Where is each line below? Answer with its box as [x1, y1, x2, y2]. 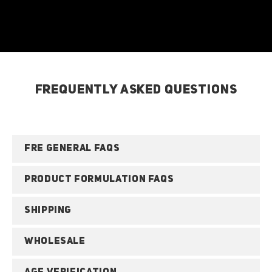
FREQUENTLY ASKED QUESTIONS [35, 84, 237, 97]
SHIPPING [24, 206, 72, 216]
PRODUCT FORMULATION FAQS [24, 175, 174, 185]
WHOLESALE [24, 237, 86, 246]
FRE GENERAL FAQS [24, 144, 120, 154]
